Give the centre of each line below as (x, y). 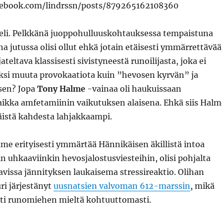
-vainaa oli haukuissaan (133, 89)
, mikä (202, 186)
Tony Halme (61, 89)
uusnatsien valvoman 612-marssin (122, 186)
